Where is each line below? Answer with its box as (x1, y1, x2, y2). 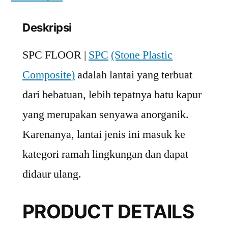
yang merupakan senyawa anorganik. (22, 107, 189, 122)
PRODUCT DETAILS (22, 199, 194, 223)
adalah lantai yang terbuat (75, 67, 192, 82)
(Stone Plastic (111, 47, 173, 62)
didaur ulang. (22, 166, 81, 181)
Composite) (22, 67, 75, 82)
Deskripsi (22, 20, 72, 34)
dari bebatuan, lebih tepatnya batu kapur (22, 87, 202, 102)
